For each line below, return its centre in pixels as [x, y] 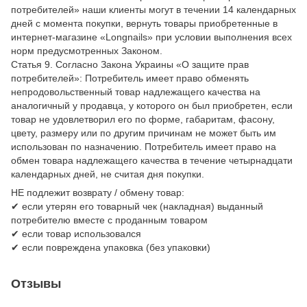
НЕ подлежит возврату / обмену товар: [98, 193]
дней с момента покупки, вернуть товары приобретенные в [144, 24]
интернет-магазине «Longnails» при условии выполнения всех [151, 37]
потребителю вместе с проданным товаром [109, 220]
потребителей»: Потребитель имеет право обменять [130, 78]
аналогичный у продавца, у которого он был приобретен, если [152, 106]
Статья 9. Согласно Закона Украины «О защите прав [130, 65]
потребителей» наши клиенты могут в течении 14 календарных [153, 10]
